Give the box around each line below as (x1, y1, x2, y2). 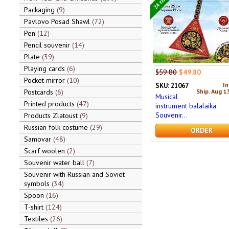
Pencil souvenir (24, 40, 73, 50)
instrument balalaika (155, 101, 217, 110)
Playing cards (24, 64, 67, 73)
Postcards (24, 87, 56, 97)
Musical (155, 91, 178, 101)
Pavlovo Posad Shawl (24, 17, 93, 26)
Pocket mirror (24, 76, 67, 85)
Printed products (24, 99, 77, 108)
